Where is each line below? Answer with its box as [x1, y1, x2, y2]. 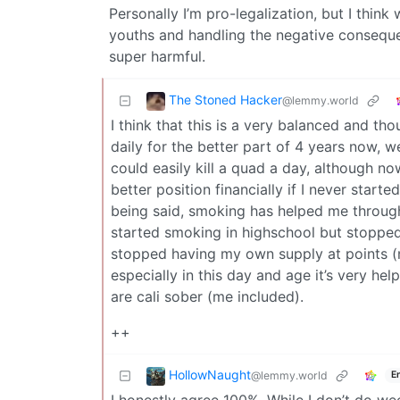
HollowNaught [169, 366, 251, 382]
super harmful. [109, 46, 205, 65]
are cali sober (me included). [111, 287, 304, 305]
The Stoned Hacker [169, 91, 282, 107]
